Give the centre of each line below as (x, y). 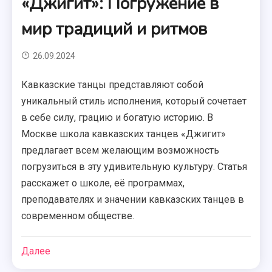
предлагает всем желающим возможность (121, 150)
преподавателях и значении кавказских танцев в (133, 199)
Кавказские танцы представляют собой (113, 85)
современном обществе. (78, 216)
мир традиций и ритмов (114, 29)
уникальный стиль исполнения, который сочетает (134, 101)
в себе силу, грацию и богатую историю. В (117, 117)
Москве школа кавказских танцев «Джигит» (124, 134)
